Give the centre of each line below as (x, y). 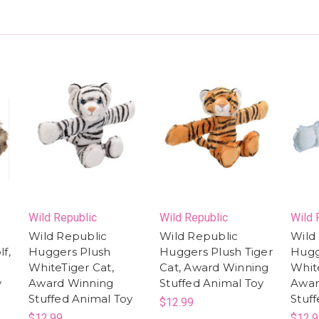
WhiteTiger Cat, (71, 267)
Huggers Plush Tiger (216, 251)
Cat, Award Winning (214, 267)
